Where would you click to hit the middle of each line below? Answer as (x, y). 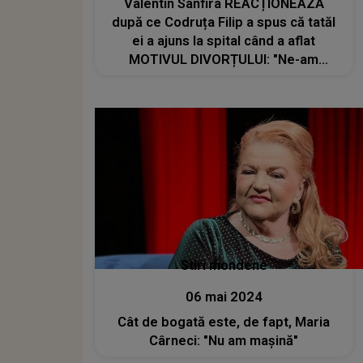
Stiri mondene (224, 266)
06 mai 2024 (224, 297)
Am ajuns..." (224, 96)
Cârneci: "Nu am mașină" (224, 341)
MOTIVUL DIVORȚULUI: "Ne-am (224, 59)
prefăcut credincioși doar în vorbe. (224, 78)
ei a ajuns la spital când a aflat (224, 41)
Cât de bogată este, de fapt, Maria (224, 322)
